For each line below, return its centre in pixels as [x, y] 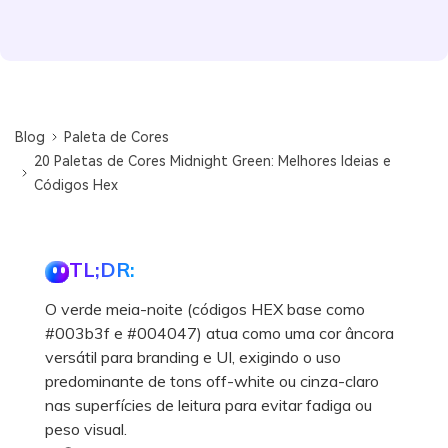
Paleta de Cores [117, 136]
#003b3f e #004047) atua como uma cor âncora [219, 332]
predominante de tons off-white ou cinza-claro [212, 380]
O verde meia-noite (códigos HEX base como [205, 308]
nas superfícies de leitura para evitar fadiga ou [208, 404]
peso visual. [86, 428]
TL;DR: [102, 269]
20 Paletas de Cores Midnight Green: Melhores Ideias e [213, 160]
